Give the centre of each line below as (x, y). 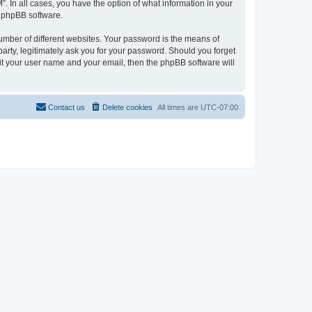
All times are (179, 107)
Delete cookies (127, 107)
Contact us (67, 107)
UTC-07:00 (219, 107)
